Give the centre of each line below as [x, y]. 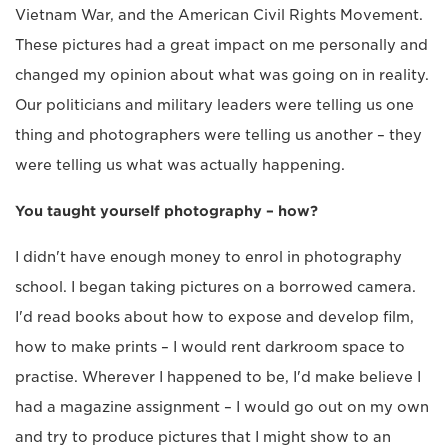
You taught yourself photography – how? [166, 211]
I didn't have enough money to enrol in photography [208, 257]
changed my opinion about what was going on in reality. [222, 75]
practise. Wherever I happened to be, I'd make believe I [218, 377]
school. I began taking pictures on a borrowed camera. [215, 287]
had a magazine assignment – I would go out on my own [222, 407]
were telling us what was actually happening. [180, 165]
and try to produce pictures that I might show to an [203, 437]
